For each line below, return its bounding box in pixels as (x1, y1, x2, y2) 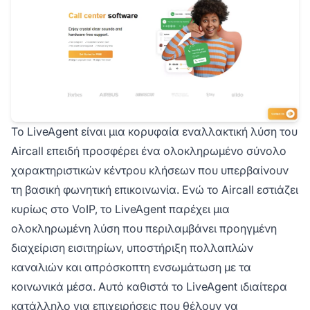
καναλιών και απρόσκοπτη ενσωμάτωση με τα (11, 260, 251, 275)
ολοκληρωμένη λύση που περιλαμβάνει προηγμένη (11, 221, 277, 236)
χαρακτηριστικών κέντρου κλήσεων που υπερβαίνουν (11, 163, 289, 178)
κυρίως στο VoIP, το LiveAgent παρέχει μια (11, 202, 230, 217)
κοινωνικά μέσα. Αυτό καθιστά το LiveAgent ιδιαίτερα (11, 280, 287, 294)
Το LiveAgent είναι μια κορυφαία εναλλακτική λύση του (11, 125, 298, 139)
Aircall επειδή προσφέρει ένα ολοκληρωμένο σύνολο (11, 144, 286, 158)
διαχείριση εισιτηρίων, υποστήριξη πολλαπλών (11, 241, 253, 255)
